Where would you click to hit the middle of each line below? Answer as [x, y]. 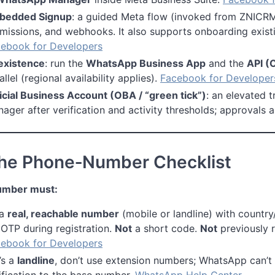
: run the [65, 63]
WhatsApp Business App [146, 63]
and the [226, 63]
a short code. [166, 228]
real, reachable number [63, 213]
